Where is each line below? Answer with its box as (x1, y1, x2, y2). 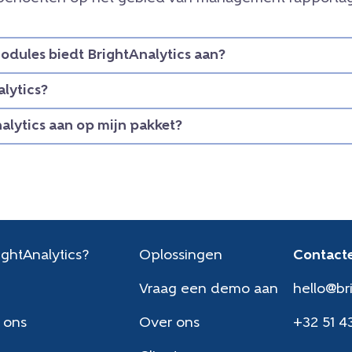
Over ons (139, 316, 200, 332)
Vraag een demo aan (139, 282, 279, 298)
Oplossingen (139, 248, 223, 264)
